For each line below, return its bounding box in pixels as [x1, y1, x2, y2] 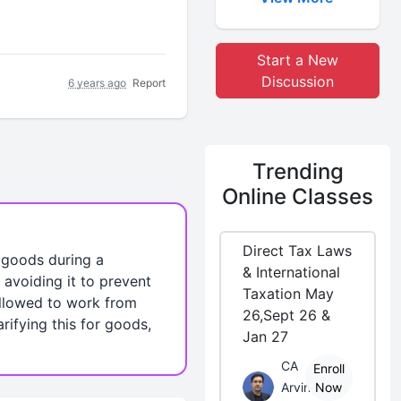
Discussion [261, 73, 335, 90]
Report [132, 75, 166, 90]
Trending [252, 158, 344, 184]
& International [243, 263, 341, 281]
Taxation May [243, 285, 335, 303]
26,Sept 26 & [243, 306, 331, 324]
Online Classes [222, 183, 374, 209]
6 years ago [68, 75, 127, 90]
